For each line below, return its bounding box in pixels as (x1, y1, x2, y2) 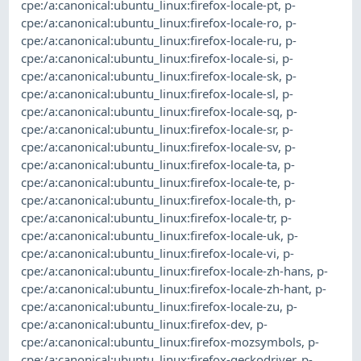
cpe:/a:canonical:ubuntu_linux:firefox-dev (21, 315, 251, 332)
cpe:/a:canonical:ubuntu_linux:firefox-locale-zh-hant (21, 280, 309, 297)
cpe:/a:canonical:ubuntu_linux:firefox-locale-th (21, 191, 279, 208)
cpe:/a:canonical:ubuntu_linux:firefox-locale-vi (21, 244, 277, 261)
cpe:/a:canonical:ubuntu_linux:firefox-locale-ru (21, 31, 280, 48)
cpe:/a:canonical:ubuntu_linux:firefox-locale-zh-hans (21, 262, 311, 279)
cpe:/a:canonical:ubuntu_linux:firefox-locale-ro (21, 14, 280, 31)
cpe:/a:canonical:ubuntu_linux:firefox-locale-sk (21, 67, 280, 84)
